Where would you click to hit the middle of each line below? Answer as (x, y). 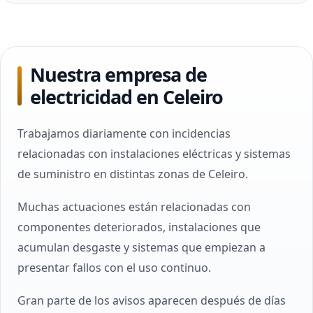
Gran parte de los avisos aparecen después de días (152, 300)
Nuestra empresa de (118, 74)
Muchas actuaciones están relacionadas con (134, 207)
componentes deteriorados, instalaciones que (139, 227)
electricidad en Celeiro (126, 97)
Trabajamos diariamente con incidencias (124, 133)
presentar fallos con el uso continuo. (114, 268)
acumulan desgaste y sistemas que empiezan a (141, 247)
